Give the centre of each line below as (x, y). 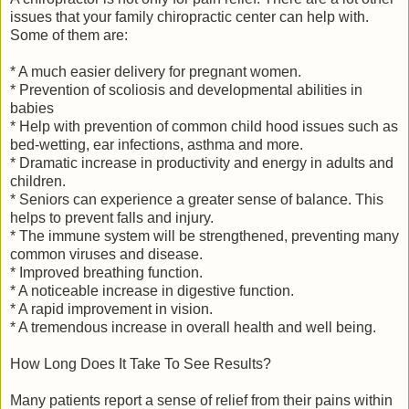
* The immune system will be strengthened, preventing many (204, 236)
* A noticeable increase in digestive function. (152, 291)
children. (38, 182)
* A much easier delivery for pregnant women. (156, 72)
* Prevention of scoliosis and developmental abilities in (186, 90)
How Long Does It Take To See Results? (141, 364)
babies (32, 109)
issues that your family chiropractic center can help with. (189, 17)
